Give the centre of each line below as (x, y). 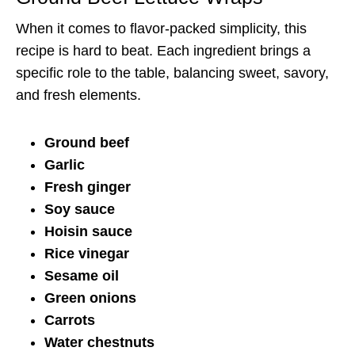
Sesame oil (82, 275)
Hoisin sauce (88, 231)
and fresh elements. (78, 95)
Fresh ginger (88, 187)
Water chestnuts (99, 342)
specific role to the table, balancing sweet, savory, (172, 73)
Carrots (70, 320)
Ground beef (87, 142)
